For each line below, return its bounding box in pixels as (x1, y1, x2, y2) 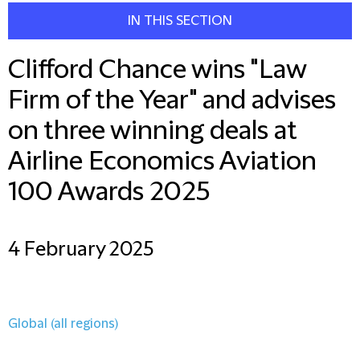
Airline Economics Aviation (8, 147, 317, 177)
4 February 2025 (8, 239, 153, 261)
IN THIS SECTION (128, 14, 232, 28)
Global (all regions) (8, 317, 118, 331)
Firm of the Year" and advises (8, 86, 336, 116)
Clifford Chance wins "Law (8, 55, 306, 85)
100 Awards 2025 (8, 178, 210, 207)
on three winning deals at (8, 117, 297, 146)
